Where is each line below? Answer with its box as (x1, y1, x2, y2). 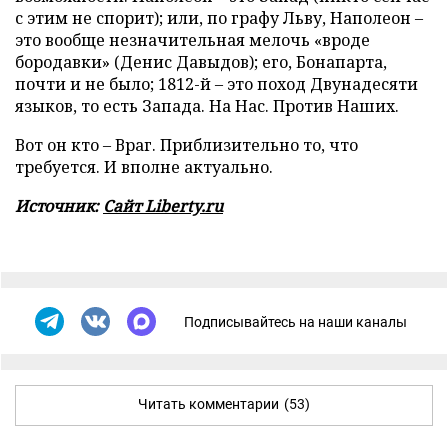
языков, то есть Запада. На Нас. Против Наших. (15, 95, 399, 117)
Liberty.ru (145, 195, 223, 217)
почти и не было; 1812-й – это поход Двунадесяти (15, 73, 418, 95)
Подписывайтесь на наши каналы (184, 313, 407, 330)
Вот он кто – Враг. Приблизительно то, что (15, 134, 358, 156)
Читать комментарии (138, 396, 279, 412)
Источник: (15, 195, 99, 217)
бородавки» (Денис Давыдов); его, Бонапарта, (15, 51, 387, 73)
